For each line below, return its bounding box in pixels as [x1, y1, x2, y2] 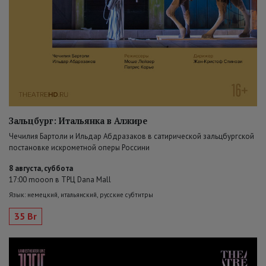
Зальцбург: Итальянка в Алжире [9, 115, 147, 127]
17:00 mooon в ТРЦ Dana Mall [9, 175, 111, 185]
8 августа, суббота [9, 163, 73, 174]
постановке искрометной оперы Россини [9, 142, 150, 153]
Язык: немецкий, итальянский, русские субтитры [9, 191, 153, 199]
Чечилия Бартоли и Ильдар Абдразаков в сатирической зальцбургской [9, 131, 254, 142]
